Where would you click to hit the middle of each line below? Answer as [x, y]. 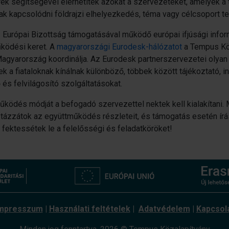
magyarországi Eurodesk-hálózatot [119, 47]
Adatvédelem [164, 209]
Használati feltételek [89, 209]
